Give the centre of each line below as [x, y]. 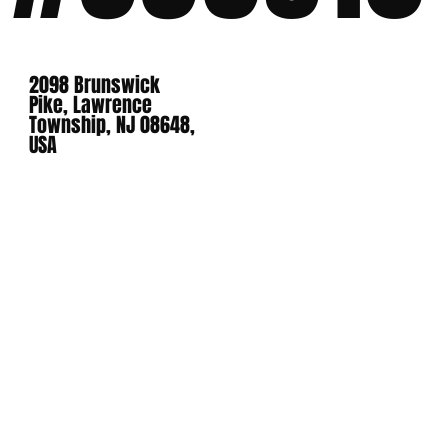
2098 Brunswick [95, 85]
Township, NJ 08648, [112, 125]
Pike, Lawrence [91, 105]
